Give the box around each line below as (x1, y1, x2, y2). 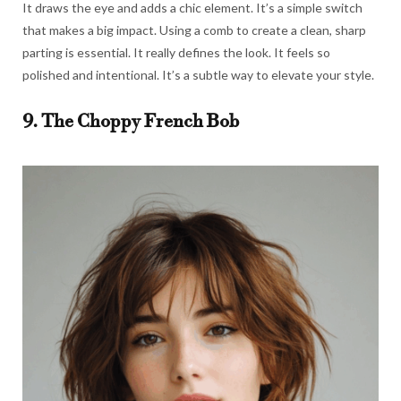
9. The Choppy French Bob (22, 111, 239, 134)
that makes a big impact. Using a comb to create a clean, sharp (22, 22, 366, 38)
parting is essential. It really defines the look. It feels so (22, 45, 330, 61)
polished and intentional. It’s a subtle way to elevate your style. (22, 67, 374, 83)
